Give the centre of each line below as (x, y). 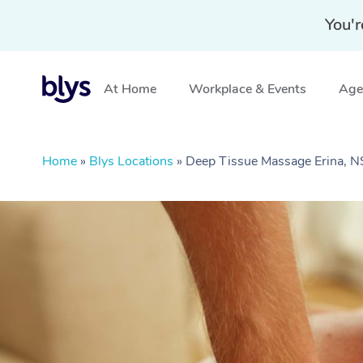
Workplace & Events (248, 89)
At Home (130, 89)
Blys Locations (131, 161)
